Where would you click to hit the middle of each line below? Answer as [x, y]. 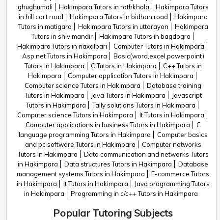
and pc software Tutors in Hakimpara [80, 144]
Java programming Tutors [172, 184]
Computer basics [182, 135]
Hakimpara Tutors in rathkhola [104, 7]
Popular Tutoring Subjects [113, 213]
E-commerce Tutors [180, 174]
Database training [174, 85]
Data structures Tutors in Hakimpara [118, 164]
